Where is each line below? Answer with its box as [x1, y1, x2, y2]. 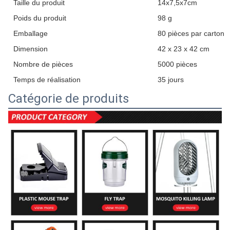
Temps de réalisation [13, 75, 81, 84]
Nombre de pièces [13, 60, 73, 68]
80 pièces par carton [158, 29, 224, 37]
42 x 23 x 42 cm [158, 45, 209, 53]
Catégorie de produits [8, 91, 129, 106]
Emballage [13, 29, 48, 37]
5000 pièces [158, 60, 197, 68]
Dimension [13, 45, 48, 53]
